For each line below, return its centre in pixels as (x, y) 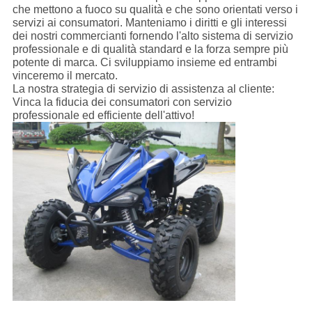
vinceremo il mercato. (65, 76)
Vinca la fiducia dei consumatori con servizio (122, 102)
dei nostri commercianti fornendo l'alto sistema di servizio (153, 36)
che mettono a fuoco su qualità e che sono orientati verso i (155, 10)
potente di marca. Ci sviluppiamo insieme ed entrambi (145, 63)
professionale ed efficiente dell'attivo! (103, 116)
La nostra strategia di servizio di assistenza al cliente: (143, 89)
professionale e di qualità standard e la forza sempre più (150, 49)
